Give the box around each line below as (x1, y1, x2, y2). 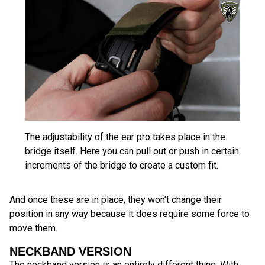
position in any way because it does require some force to (9, 208, 250, 219)
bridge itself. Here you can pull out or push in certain (25, 145, 239, 157)
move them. (9, 222, 57, 234)
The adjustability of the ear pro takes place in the (25, 131, 225, 143)
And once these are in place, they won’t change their (9, 193, 222, 205)
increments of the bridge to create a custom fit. (25, 159, 218, 171)
